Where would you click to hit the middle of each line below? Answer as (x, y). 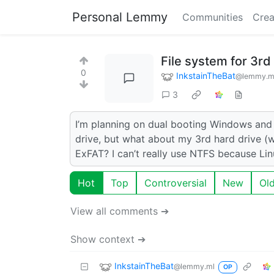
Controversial (176, 183)
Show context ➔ (108, 239)
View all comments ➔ (120, 211)
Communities (213, 17)
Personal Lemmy (120, 17)
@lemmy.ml (194, 266)
